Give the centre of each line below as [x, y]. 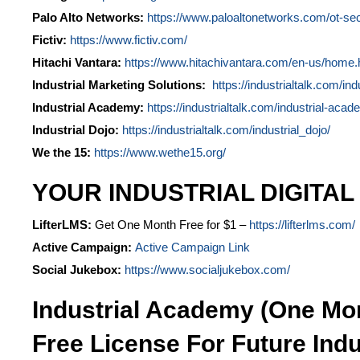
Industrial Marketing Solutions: [119, 85]
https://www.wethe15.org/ [158, 153]
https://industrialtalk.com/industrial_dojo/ [226, 130]
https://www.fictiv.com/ [129, 40]
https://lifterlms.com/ [302, 225]
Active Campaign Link [192, 247]
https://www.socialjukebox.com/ [207, 270]
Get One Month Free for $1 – [170, 225]
